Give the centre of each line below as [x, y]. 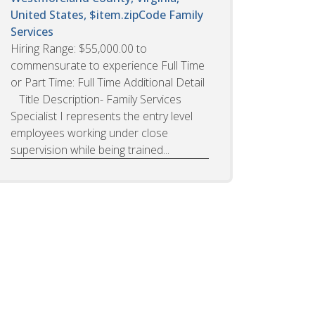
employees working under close [89, 133]
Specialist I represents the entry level [102, 116]
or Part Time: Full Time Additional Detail [108, 82]
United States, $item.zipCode [90, 14]
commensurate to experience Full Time [108, 65]
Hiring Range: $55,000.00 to [79, 48]
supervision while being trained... [90, 149]
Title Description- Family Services [96, 99]
